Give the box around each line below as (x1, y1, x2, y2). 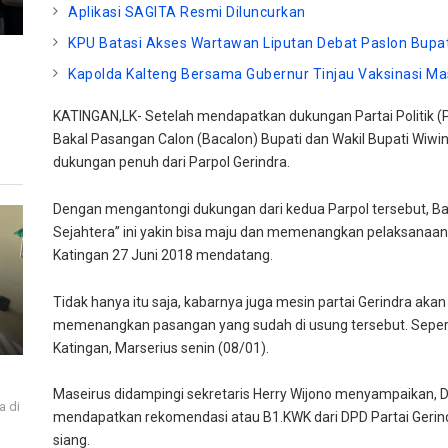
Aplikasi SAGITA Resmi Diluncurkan (68, 3, 306, 20)
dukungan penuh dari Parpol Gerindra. (53, 153, 291, 170)
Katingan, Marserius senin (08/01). (53, 339, 270, 356)
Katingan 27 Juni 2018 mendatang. (53, 246, 274, 263)
